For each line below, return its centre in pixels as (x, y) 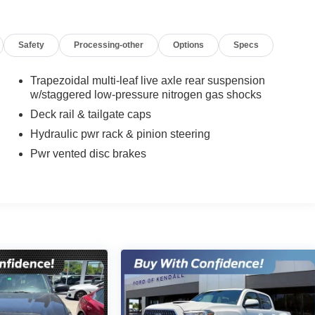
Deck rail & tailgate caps (90, 115)
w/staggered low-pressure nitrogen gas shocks (146, 95)
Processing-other (109, 45)
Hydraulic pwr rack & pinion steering (120, 134)
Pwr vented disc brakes (88, 154)
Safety (32, 45)
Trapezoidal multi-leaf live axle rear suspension (147, 81)
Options (189, 45)
